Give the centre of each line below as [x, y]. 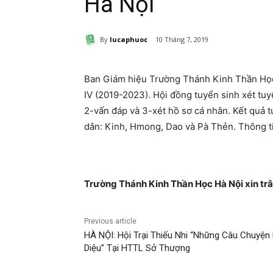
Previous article [110, 222]
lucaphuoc [129, 39]
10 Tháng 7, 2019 [182, 40]
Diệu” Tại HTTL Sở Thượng [137, 248]
